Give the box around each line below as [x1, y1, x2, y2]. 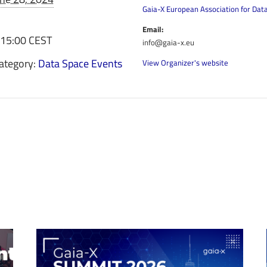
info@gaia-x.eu [142, 36, 194, 48]
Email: [142, 23, 163, 35]
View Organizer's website [142, 56, 228, 69]
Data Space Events [38, 55, 122, 72]
